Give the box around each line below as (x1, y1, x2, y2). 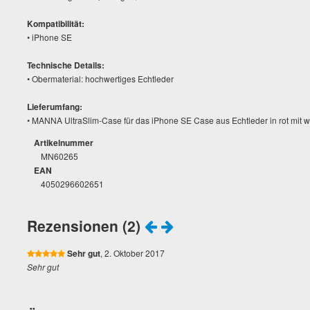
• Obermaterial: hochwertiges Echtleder (27, 73, 174, 84)
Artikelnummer (34, 136, 93, 149)
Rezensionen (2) (27, 215, 145, 236)
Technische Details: (27, 59, 104, 71)
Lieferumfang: (27, 100, 82, 113)
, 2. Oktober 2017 (100, 247, 165, 259)
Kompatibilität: (27, 17, 84, 30)
